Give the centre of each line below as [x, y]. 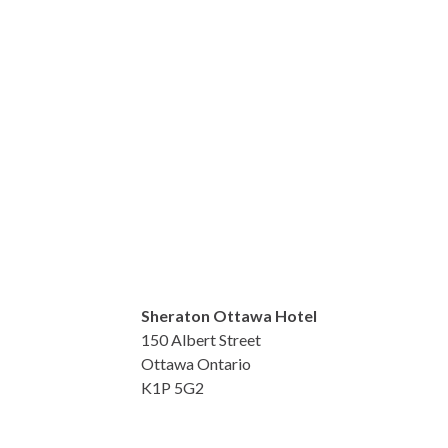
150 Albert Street [200, 339]
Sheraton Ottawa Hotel [228, 315]
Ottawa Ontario [195, 363]
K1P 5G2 [172, 387]
